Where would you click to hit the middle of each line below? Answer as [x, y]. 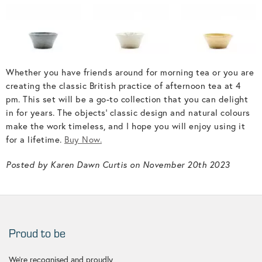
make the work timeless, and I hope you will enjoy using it [125, 126]
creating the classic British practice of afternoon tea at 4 [123, 86]
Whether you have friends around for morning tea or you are [130, 73]
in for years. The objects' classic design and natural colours [128, 113]
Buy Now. [83, 140]
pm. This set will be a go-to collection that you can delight [127, 99]
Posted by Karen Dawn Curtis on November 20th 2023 [118, 165]
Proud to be [37, 233]
